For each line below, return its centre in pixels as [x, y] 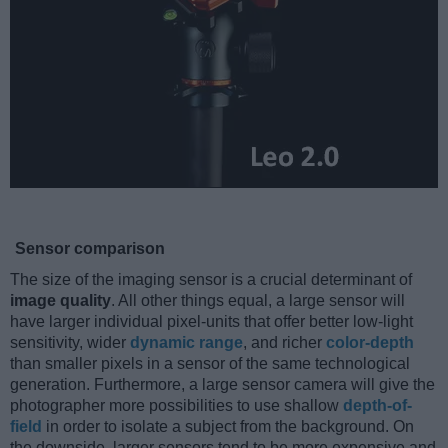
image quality [60, 301]
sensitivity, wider [70, 343]
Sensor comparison [90, 249]
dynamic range [186, 343]
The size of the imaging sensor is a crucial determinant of [211, 280]
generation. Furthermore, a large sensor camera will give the [222, 385]
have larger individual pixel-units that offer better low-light [211, 322]
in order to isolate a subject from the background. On [228, 427]
